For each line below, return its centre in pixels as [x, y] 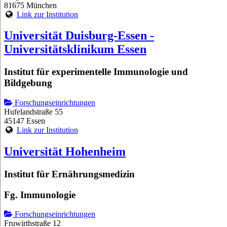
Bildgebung [28, 83]
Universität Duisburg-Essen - [79, 36]
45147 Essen [25, 121]
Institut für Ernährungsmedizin [69, 174]
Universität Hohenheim [65, 152]
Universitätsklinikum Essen [75, 49]
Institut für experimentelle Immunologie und [96, 72]
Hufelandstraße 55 [33, 112]
